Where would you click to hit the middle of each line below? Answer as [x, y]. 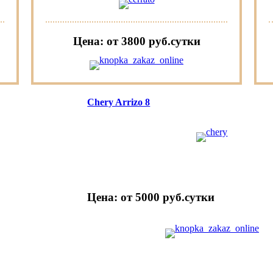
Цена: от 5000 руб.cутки [151, 197]
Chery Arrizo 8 [119, 102]
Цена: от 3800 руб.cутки [136, 41]
